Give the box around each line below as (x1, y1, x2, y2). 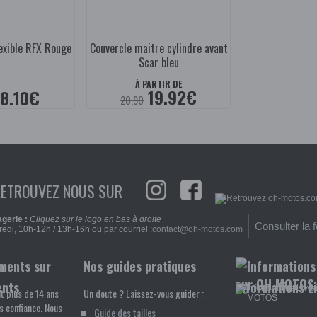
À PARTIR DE (135, 78, 182, 91)
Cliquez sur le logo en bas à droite (30, 214, 161, 225)
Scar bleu (138, 54, 179, 71)
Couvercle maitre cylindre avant (89, 40, 228, 57)
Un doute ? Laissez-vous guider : (83, 286, 204, 301)
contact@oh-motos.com (152, 224, 243, 235)
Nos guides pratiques (83, 257, 196, 276)
